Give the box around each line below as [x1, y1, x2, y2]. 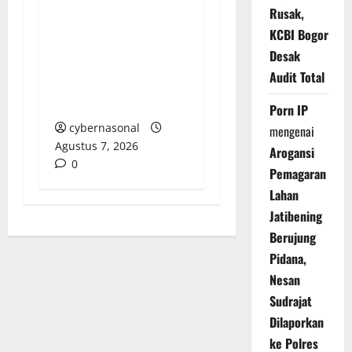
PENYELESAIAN [55, 54, 137, 75]
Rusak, [269, 4, 304, 24]
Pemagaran [269, 164, 326, 184]
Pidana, [269, 249, 306, 269]
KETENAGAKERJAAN [55, 93, 164, 115]
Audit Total [269, 68, 324, 87]
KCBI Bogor [269, 25, 328, 45]
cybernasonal [69, 119, 140, 135]
